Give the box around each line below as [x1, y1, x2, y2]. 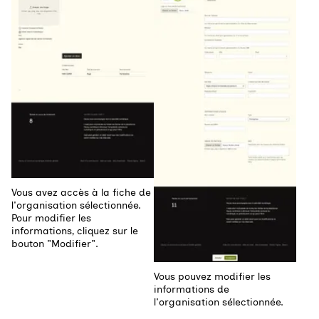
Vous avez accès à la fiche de [11, 186, 151, 199]
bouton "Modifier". [11, 237, 98, 250]
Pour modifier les [11, 211, 91, 224]
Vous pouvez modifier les [154, 271, 271, 283]
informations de [154, 283, 229, 296]
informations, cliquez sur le [11, 224, 138, 237]
